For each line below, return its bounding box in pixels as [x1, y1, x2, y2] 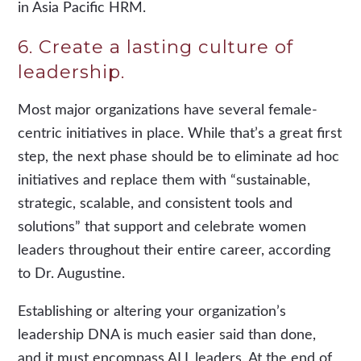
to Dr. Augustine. [18, 266, 126, 281]
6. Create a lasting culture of [18, 35, 294, 58]
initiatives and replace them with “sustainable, [18, 172, 311, 188]
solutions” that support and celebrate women [18, 219, 307, 234]
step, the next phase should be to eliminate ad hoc [18, 149, 340, 164]
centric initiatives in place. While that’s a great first [18, 126, 342, 141]
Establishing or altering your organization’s [18, 304, 287, 319]
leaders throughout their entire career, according [18, 243, 331, 258]
